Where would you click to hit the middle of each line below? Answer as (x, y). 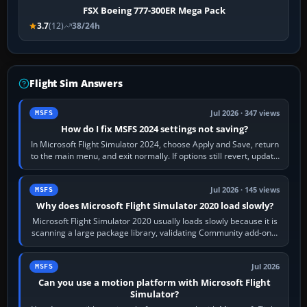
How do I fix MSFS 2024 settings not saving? (155, 129)
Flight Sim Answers (76, 84)
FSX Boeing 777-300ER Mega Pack (154, 11)
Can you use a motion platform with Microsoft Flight (155, 283)
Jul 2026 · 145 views (245, 190)
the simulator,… (155, 168)
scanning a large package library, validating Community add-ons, (155, 233)
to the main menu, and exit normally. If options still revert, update (155, 156)
